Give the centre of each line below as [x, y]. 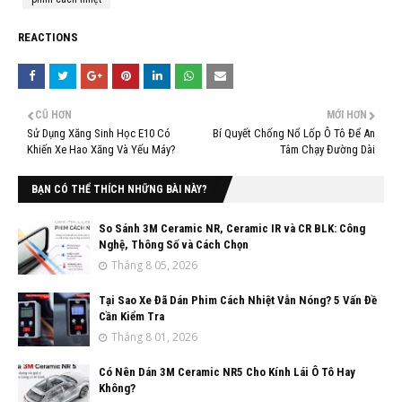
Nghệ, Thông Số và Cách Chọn [174, 244]
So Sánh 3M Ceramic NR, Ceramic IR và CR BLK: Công [232, 228]
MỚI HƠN [347, 114]
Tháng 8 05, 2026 [154, 265]
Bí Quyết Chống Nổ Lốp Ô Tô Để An [294, 133]
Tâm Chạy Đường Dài [328, 149]
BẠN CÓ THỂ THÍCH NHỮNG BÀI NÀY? [119, 189]
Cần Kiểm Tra [131, 316]
